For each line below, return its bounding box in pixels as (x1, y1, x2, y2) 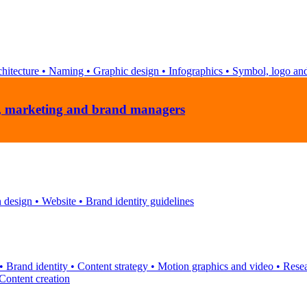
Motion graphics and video (155, 260, 276, 272)
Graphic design (90, 65, 162, 77)
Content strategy (75, 260, 151, 272)
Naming (46, 65, 86, 77)
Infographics (166, 65, 225, 77)
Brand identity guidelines (83, 195, 194, 207)
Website (39, 195, 79, 207)
